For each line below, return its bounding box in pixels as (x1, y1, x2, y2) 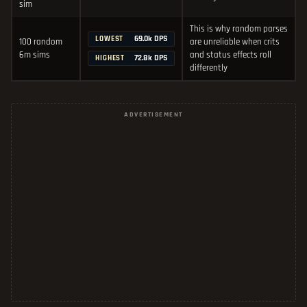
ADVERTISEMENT (124, 110, 183, 119)
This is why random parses (190, 23, 288, 35)
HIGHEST (95, 53, 125, 64)
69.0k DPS (132, 34, 167, 45)
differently (190, 62, 228, 74)
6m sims (19, 49, 50, 61)
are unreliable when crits (190, 36, 280, 48)
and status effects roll (190, 49, 271, 61)
